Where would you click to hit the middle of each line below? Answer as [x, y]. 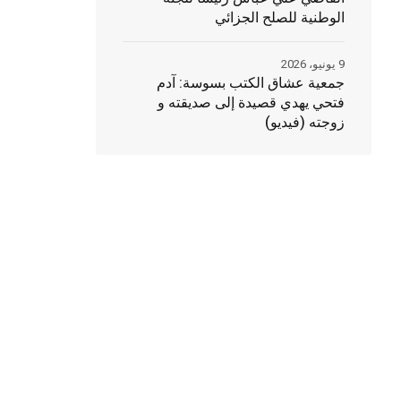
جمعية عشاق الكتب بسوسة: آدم [250, 83]
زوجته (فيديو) [304, 123]
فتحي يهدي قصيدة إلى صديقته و [251, 103]
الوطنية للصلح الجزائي [279, 18]
